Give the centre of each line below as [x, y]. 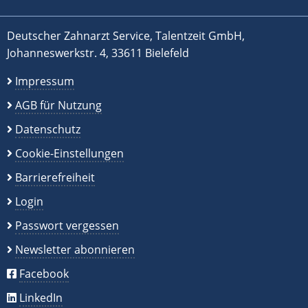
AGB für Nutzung [58, 106]
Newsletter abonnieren [75, 250]
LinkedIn [41, 298]
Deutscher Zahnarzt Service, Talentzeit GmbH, [126, 36]
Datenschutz [48, 130]
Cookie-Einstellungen [69, 154]
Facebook [44, 274]
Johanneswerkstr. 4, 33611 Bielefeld [98, 53]
